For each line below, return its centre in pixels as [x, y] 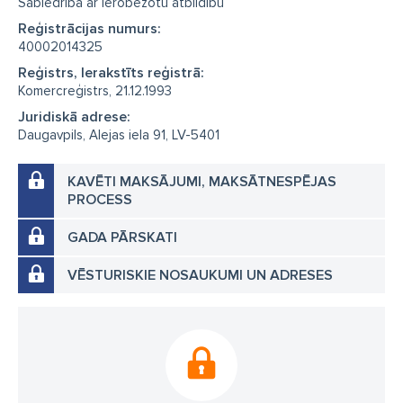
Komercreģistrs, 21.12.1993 [95, 91]
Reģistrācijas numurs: [90, 29]
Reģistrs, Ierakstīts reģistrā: [111, 73]
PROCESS [100, 200]
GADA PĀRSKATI [122, 237]
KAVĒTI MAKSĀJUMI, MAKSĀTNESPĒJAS [202, 182]
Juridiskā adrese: [74, 117]
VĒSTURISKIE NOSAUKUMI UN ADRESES [200, 275]
